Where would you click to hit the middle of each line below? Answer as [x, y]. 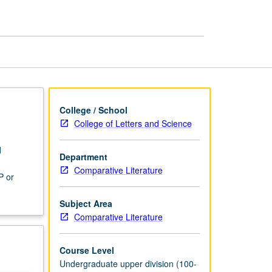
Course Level [87, 250]
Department [83, 156]
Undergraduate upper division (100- [128, 263]
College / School [93, 110]
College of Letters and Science [133, 123]
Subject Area [86, 203]
